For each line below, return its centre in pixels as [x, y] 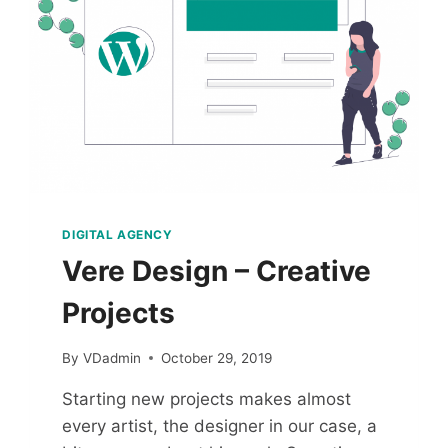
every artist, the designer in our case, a [220, 425]
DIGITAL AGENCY [117, 235]
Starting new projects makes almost [207, 398]
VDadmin [111, 357]
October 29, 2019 [216, 357]
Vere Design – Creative [217, 271]
